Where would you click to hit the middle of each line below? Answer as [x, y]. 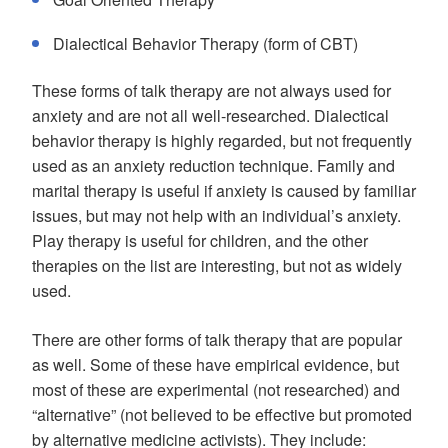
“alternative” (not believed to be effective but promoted [222, 414]
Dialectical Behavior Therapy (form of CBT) [205, 43]
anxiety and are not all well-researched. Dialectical [210, 115]
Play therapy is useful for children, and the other [200, 240]
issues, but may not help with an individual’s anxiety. [216, 215]
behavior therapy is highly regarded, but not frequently [222, 140]
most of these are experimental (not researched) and [216, 389]
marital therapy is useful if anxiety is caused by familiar [224, 190]
